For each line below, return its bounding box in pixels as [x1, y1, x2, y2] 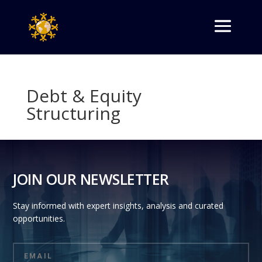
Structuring [26, 101, 120, 125]
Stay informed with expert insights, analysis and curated [13, 200, 224, 212]
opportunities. [13, 213, 65, 225]
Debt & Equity [26, 84, 142, 108]
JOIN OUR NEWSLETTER [13, 169, 169, 189]
